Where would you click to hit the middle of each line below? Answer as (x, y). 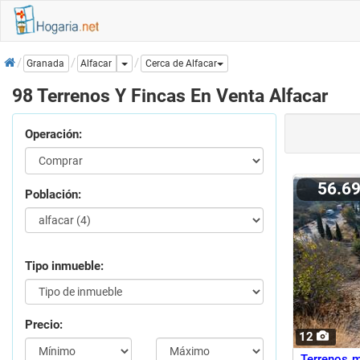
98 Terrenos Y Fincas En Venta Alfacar (170, 96)
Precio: (44, 325)
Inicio (19, 58)
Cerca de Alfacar (181, 64)
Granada (45, 64)
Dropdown (149, 63)
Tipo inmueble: (64, 266)
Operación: (53, 134)
